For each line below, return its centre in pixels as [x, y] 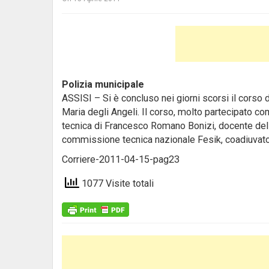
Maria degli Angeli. [102, 112]
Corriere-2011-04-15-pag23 [121, 159]
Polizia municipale [103, 84]
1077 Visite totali [116, 184]
